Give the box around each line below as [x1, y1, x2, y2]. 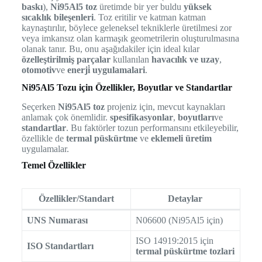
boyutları [177, 112, 214, 122]
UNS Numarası [26, 215, 88, 225]
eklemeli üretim [150, 133, 212, 143]
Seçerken [21, 101, 58, 112]
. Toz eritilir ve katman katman [93, 12, 206, 23]
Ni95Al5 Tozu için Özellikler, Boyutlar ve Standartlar [21, 82, 232, 93]
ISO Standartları [26, 240, 94, 251]
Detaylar [168, 193, 203, 204]
